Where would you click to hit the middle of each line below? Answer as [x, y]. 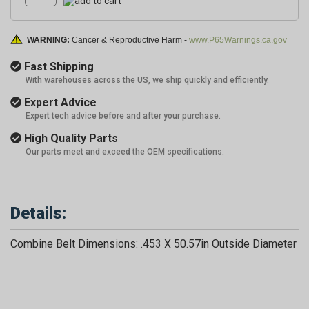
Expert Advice [59, 103]
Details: [38, 213]
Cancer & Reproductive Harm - [130, 40]
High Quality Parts [70, 139]
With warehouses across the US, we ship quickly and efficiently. [147, 80]
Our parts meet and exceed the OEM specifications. [125, 152]
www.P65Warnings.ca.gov [238, 40]
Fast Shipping [58, 67]
